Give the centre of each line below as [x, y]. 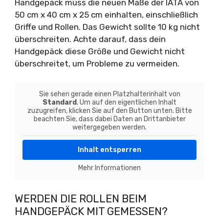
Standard [60, 102]
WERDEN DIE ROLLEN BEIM [81, 198]
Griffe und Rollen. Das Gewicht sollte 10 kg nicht [107, 27]
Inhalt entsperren [109, 150]
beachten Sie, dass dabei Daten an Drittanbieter [109, 119]
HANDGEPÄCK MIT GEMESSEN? [91, 211]
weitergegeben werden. [109, 127]
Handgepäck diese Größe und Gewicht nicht [100, 51]
